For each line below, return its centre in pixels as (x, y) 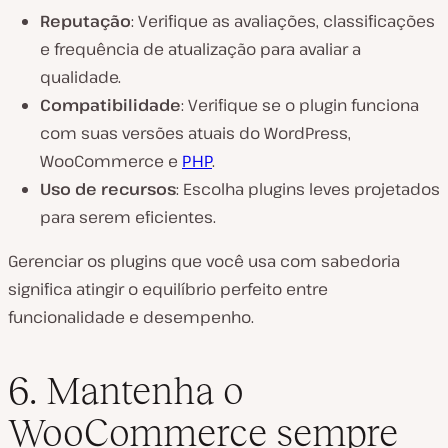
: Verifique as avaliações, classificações (283, 21)
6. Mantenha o (126, 390)
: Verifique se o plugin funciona (300, 105)
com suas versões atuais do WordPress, (195, 133)
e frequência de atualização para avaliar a (200, 49)
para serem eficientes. (128, 217)
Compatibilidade (110, 105)
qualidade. (80, 77)
